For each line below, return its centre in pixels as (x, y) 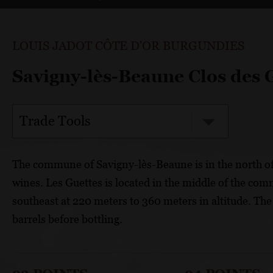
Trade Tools (55, 121)
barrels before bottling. (67, 219)
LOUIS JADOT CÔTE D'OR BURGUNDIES (128, 45)
